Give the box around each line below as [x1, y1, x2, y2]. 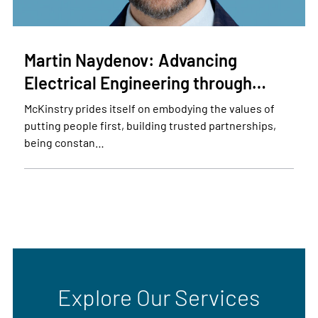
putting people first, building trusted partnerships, [23, 118, 276, 132]
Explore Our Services [57, 283, 261, 310]
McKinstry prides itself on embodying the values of [23, 101, 275, 115]
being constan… [23, 135, 104, 149]
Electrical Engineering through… [23, 72, 266, 93]
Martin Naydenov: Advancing [23, 49, 237, 70]
